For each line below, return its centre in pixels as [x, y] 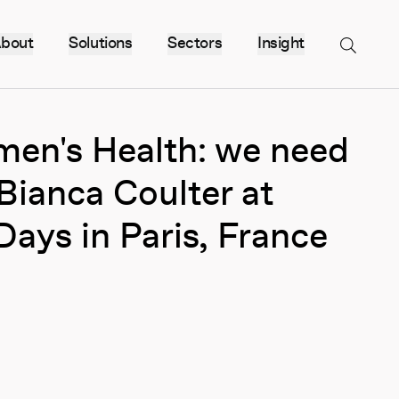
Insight [281, 44]
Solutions [101, 44]
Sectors [195, 44]
